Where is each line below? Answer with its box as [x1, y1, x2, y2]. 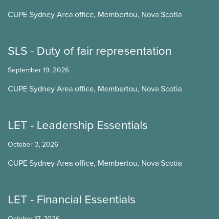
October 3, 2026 [8, 139, 58, 149]
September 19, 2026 [8, 65, 69, 75]
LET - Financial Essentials [8, 191, 135, 207]
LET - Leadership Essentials [8, 116, 148, 133]
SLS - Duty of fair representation [8, 42, 172, 59]
